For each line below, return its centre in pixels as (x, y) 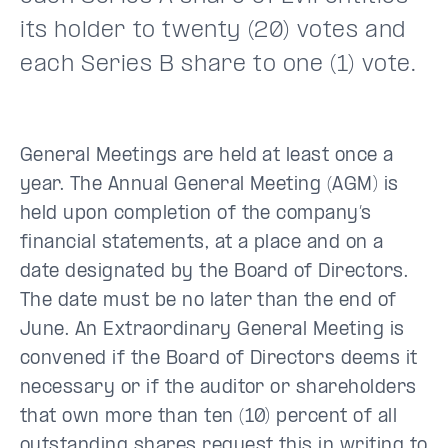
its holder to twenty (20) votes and (213, 31)
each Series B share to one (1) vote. (222, 65)
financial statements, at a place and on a (202, 243)
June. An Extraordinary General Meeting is (212, 330)
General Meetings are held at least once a (207, 156)
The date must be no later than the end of (208, 301)
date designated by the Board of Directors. (214, 272)
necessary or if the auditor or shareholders (218, 388)
